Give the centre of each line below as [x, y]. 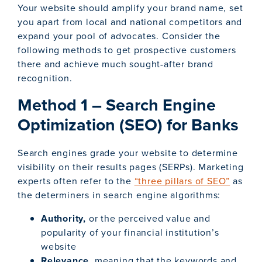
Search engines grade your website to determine [128, 153]
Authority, [65, 219]
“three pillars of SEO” [182, 181]
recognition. [45, 78]
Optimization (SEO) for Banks [128, 125]
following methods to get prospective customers [127, 50]
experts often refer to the [76, 181]
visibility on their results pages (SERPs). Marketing [131, 167]
